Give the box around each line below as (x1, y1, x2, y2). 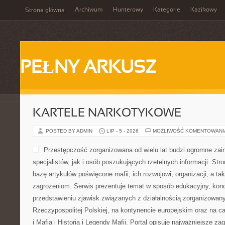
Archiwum (75, 7, 103, 13)
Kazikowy (190, 7, 217, 13)
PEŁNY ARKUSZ (20, 60, 156, 77)
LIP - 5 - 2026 (106, 128, 139, 134)
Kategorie (153, 7, 180, 13)
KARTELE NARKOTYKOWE (33, 108, 181, 119)
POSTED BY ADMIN (46, 128, 94, 134)
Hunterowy (113, 7, 143, 13)
